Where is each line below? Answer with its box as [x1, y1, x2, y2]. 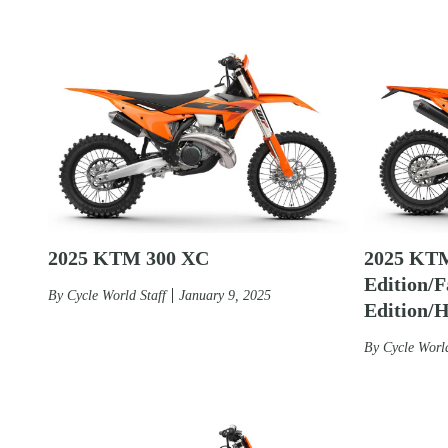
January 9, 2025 [179, 287, 271, 303]
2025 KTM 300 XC [48, 246, 209, 269]
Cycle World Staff [67, 287, 166, 303]
